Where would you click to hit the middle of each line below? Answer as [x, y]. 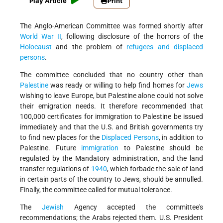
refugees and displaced [165, 47]
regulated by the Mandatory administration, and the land [111, 159]
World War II [41, 37]
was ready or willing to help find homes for [117, 85]
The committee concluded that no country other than [111, 75]
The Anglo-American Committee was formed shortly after [111, 26]
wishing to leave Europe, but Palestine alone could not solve [111, 96]
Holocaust [36, 47]
